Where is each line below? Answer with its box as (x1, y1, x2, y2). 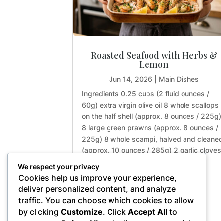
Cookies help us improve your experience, (18, 173, 177, 183)
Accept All (128, 207, 167, 217)
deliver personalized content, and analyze (18, 184, 176, 194)
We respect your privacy (18, 162, 99, 171)
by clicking (18, 207, 61, 217)
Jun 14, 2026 (109, 74, 152, 83)
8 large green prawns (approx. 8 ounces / (82, 123, 219, 132)
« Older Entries (72, 196, 120, 205)
